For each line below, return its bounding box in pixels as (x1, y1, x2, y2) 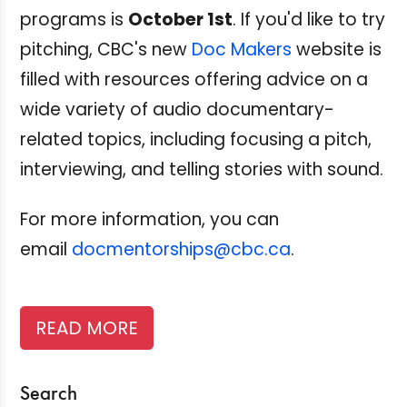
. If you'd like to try (233, 6, 385, 32)
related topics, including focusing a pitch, (20, 126, 372, 152)
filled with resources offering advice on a (20, 66, 368, 92)
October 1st (128, 6, 233, 32)
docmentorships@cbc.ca (72, 236, 291, 262)
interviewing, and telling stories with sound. (20, 156, 383, 182)
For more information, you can (20, 206, 279, 232)
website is (292, 36, 382, 62)
